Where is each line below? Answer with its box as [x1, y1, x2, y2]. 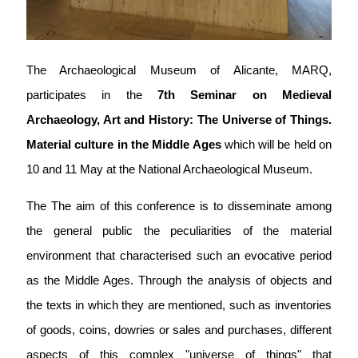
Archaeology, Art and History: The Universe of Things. [26, 113, 332, 126]
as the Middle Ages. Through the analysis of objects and [26, 274, 332, 287]
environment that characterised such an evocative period [26, 249, 332, 262]
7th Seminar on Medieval [157, 89, 332, 101]
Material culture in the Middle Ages [26, 138, 225, 151]
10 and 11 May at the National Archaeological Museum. [26, 163, 312, 176]
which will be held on [224, 138, 332, 151]
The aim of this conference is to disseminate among [50, 200, 332, 213]
